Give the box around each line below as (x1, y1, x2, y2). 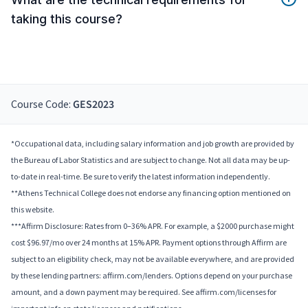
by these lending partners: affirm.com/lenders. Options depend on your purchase (11, 269, 292, 280)
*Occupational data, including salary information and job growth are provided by (11, 137, 294, 148)
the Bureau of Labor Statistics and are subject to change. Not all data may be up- (11, 154, 290, 165)
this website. (11, 203, 54, 214)
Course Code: (11, 96, 73, 111)
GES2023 (73, 96, 114, 112)
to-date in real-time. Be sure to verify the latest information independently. (11, 170, 270, 181)
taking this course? (11, 11, 122, 26)
